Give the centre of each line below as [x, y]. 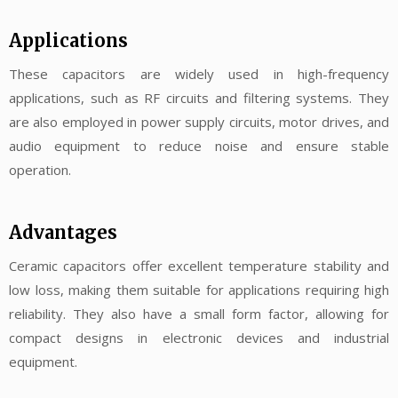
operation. [40, 170]
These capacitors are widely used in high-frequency [199, 74]
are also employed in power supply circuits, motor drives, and [199, 122]
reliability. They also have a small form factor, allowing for [199, 313]
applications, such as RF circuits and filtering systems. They [199, 98]
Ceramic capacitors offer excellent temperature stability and [199, 265]
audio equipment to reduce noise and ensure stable [199, 146]
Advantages [63, 232]
